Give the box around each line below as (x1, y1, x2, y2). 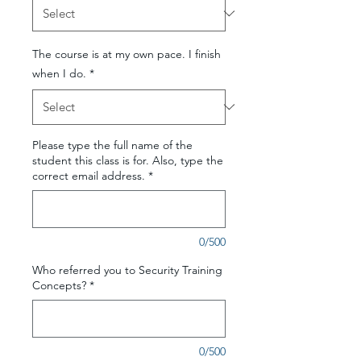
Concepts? (32, 277, 86, 293)
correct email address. (32, 168, 145, 183)
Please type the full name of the (32, 137, 193, 152)
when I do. (32, 65, 86, 81)
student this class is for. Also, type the (32, 152, 223, 168)
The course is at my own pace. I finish (32, 46, 221, 61)
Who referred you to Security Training (32, 262, 222, 277)
